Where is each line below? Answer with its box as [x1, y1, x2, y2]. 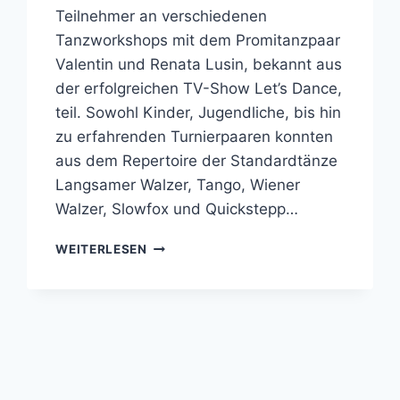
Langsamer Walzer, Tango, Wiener [55, 176, 301, 195]
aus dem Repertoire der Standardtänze [55, 152, 338, 171]
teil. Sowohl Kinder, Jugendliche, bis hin [55, 104, 342, 122]
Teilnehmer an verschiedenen [55, 7, 268, 26]
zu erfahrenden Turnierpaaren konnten [55, 128, 334, 146]
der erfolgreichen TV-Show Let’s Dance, [55, 79, 343, 98]
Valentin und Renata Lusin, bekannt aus [55, 55, 343, 74]
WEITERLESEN [55, 242, 147, 257]
